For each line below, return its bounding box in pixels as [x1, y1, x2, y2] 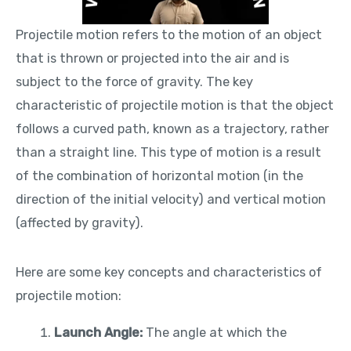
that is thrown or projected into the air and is [16, 51, 289, 67]
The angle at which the [143, 324, 288, 340]
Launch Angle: [54, 324, 143, 340]
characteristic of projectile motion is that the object [16, 98, 334, 114]
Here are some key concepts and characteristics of [16, 265, 322, 280]
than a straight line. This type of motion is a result [16, 145, 321, 161]
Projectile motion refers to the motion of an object [16, 27, 322, 43]
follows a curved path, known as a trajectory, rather [16, 121, 329, 137]
